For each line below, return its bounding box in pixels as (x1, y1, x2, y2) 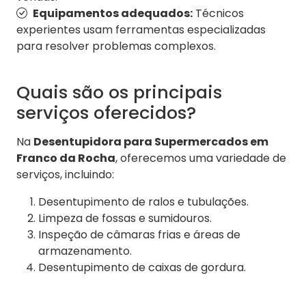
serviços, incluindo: (16, 167, 114, 183)
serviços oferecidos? (16, 100, 196, 126)
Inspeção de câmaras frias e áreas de (38, 227, 240, 243)
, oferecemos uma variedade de (115, 150, 286, 167)
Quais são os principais (16, 80, 222, 105)
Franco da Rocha (16, 150, 115, 167)
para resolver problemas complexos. (16, 38, 216, 55)
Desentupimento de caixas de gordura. (38, 260, 246, 276)
